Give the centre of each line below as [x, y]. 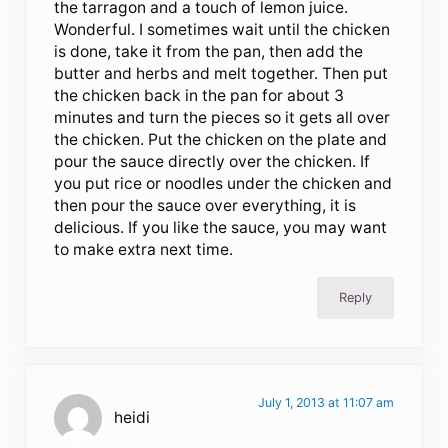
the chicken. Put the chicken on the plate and [221, 139]
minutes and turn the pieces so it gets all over [222, 117]
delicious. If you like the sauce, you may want [221, 227]
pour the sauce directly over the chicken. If [212, 161]
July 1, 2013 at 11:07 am [325, 402]
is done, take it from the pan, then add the [209, 51]
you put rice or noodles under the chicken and [223, 183]
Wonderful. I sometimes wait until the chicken [222, 29]
